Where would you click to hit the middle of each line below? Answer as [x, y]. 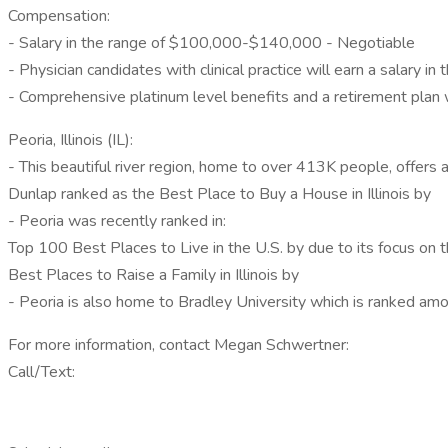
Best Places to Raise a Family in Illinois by [153, 275]
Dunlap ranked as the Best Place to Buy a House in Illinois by [219, 194]
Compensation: [59, 16]
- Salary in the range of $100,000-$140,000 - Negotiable [211, 43]
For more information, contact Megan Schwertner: [178, 345]
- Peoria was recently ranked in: [117, 221]
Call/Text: [41, 372]
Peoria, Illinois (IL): [70, 140]
